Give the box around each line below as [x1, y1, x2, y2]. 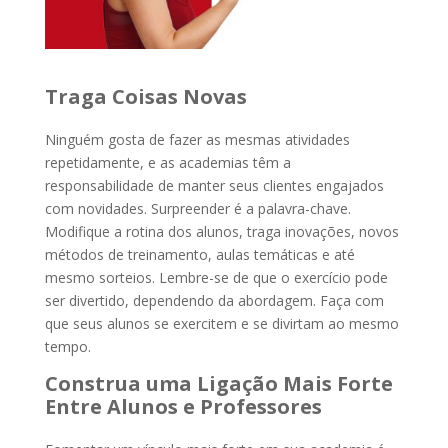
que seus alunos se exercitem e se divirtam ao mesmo [44, 313, 399, 333]
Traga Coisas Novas [44, 82, 247, 110]
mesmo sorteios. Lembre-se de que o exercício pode [44, 267, 388, 287]
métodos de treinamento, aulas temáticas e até [44, 244, 355, 264]
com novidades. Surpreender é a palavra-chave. [44, 198, 351, 218]
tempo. [44, 336, 91, 356]
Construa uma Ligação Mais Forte [44, 369, 393, 397]
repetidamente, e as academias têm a [44, 152, 291, 172]
